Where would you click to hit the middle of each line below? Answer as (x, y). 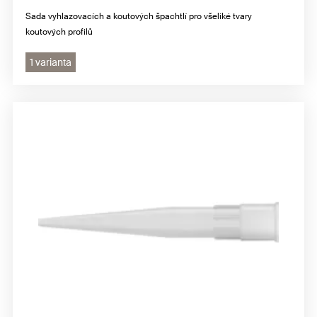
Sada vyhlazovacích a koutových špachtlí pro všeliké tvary (139, 17)
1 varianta (51, 63)
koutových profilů (59, 32)
